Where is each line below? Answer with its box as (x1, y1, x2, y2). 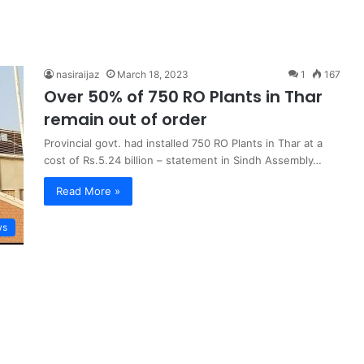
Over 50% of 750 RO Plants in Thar (44, 85, 323, 108)
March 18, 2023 (117, 68, 188, 80)
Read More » (56, 184, 120, 197)
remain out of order (44, 108, 207, 131)
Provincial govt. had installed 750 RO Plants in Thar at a (44, 136, 323, 149)
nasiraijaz (56, 68, 100, 80)
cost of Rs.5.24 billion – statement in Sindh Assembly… (44, 154, 322, 167)
